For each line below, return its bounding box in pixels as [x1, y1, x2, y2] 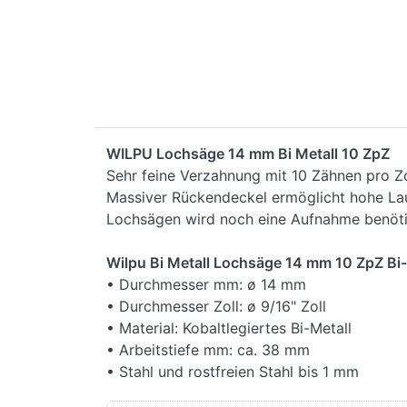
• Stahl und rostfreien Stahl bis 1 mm [106, 362, 359, 381]
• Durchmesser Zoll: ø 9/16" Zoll [106, 296, 326, 315]
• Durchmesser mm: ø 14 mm [106, 274, 306, 293]
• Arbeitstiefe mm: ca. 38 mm [106, 340, 310, 359]
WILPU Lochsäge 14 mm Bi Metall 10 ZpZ [106, 144, 390, 163]
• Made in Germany [106, 383, 240, 402]
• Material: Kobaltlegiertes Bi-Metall [106, 318, 352, 337]
